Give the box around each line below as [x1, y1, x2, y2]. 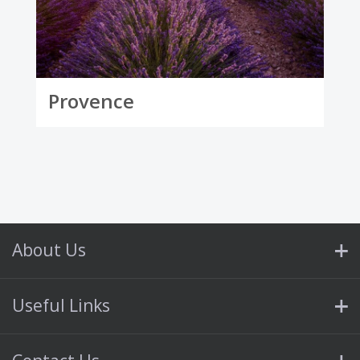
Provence [48, 88, 134, 114]
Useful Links [12, 294, 110, 317]
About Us [12, 239, 86, 261]
